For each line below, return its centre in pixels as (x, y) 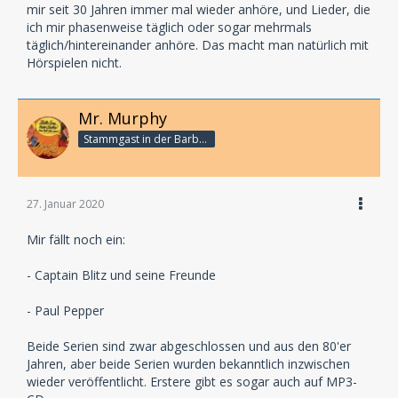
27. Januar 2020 (65, 203)
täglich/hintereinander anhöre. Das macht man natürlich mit (198, 44)
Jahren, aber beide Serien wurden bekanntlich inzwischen (188, 363)
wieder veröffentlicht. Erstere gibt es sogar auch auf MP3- (192, 381)
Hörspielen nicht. (74, 62)
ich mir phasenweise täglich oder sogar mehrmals (169, 27)
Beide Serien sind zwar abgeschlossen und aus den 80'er (189, 346)
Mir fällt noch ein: (76, 239)
